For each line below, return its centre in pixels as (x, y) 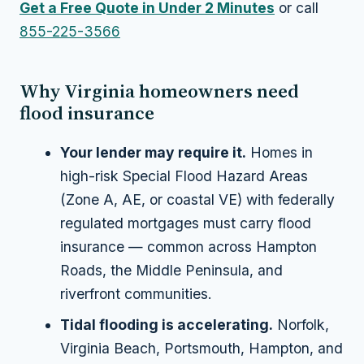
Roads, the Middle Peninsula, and (172, 271)
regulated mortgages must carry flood (186, 223)
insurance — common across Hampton (189, 247)
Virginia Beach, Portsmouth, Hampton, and (202, 348)
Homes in (280, 153)
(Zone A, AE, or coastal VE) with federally (198, 200)
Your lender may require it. (154, 153)
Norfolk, (301, 324)
